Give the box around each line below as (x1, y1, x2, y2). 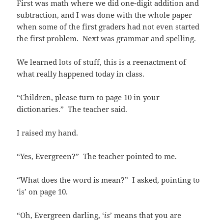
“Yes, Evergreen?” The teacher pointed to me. (17, 151, 177, 162)
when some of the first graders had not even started (17, 22, 200, 32)
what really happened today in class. (17, 69, 145, 79)
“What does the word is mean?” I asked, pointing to (17, 175, 200, 185)
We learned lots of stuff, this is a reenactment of (17, 57, 187, 67)
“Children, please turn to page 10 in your (17, 92, 160, 103)
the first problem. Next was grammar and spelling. (17, 33, 196, 44)
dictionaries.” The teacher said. (17, 104, 128, 114)
